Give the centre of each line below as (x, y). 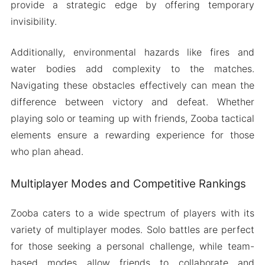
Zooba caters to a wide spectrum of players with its (132, 213)
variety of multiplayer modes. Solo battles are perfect (132, 229)
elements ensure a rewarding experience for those (132, 135)
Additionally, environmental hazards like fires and (132, 52)
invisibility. (33, 22)
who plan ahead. (47, 152)
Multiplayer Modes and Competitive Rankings (128, 184)
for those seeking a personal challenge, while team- (132, 246)
